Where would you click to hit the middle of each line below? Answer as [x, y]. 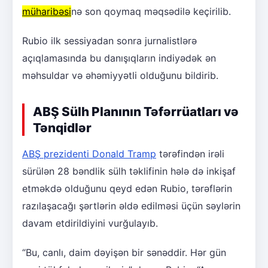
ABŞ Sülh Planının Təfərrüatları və [136, 112]
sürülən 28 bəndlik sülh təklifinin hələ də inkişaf [129, 171]
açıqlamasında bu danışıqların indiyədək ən [119, 58]
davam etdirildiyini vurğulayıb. [90, 223]
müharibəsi [47, 12]
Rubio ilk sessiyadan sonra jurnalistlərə [109, 41]
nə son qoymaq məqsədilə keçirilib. [151, 12]
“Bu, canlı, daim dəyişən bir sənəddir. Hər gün [124, 253]
